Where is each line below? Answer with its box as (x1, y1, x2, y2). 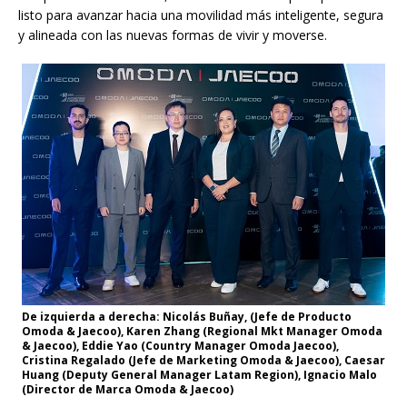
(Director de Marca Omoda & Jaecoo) (22, 382, 233, 398)
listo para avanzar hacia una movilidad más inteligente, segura (18, 6, 383, 25)
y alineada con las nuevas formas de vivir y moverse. (18, 26, 327, 45)
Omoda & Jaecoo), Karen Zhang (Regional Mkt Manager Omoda (22, 323, 382, 340)
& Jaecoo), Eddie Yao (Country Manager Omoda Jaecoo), (22, 338, 339, 354)
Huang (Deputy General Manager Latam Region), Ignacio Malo (22, 367, 377, 383)
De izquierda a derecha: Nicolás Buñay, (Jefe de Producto (22, 309, 352, 325)
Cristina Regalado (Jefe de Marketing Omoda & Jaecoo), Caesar (22, 352, 385, 369)
